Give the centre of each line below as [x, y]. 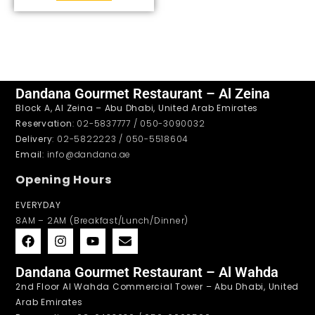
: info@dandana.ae [87, 155]
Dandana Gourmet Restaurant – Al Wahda [147, 272]
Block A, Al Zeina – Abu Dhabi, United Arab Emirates [137, 108]
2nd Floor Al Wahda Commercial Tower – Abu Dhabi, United [157, 286]
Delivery [34, 139]
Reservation [44, 124]
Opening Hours [64, 179]
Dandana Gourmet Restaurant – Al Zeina [143, 94]
